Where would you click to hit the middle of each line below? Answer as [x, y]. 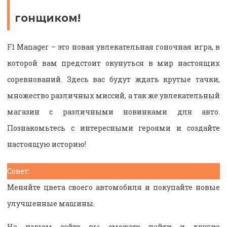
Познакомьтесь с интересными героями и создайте [113, 128]
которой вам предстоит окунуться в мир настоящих [113, 63]
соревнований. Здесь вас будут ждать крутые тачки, [113, 80]
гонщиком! [48, 18]
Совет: [18, 171]
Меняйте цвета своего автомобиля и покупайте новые [113, 187]
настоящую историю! [47, 144]
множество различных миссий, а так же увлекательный [113, 96]
